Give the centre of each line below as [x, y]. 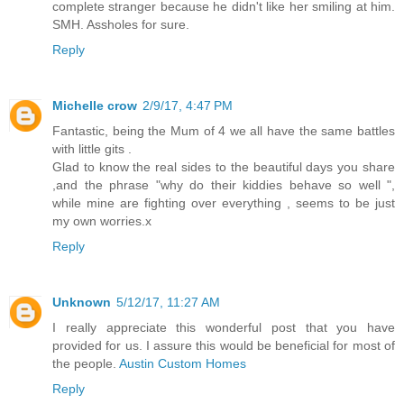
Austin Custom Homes [183, 363]
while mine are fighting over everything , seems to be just [224, 203]
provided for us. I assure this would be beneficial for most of [224, 345]
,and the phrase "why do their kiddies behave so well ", [224, 185]
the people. [86, 363]
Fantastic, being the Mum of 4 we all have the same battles [224, 131]
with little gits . [92, 149]
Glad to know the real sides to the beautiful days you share [224, 167]
